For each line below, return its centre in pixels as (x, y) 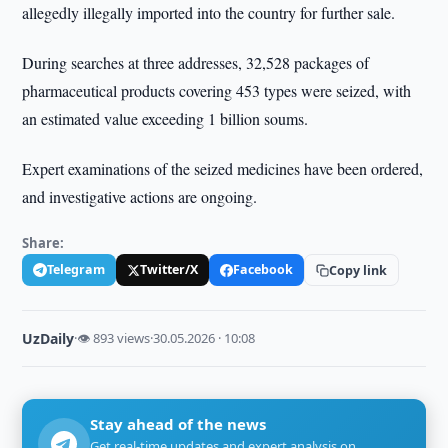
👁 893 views (114, 338)
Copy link (358, 270)
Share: (43, 243)
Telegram (76, 269)
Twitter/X (169, 269)
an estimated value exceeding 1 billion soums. (165, 118)
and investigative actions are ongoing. (140, 196)
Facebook (263, 269)
